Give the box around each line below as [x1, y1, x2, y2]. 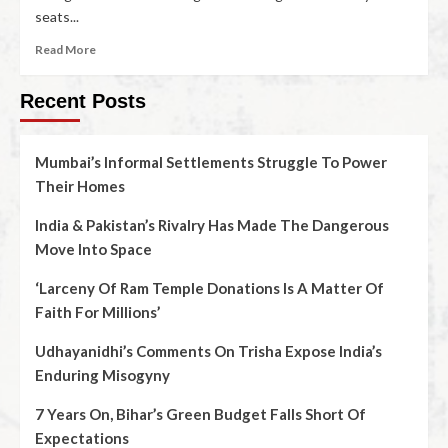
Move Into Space [35, 240, 152, 258]
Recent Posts [20, 90, 146, 112]
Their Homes [35, 177, 125, 195]
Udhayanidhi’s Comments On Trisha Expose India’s [35, 342, 382, 360]
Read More [35, 42, 96, 57]
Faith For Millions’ [35, 303, 160, 321]
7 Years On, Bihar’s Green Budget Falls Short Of [35, 405, 366, 423]
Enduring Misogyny [35, 366, 170, 384]
